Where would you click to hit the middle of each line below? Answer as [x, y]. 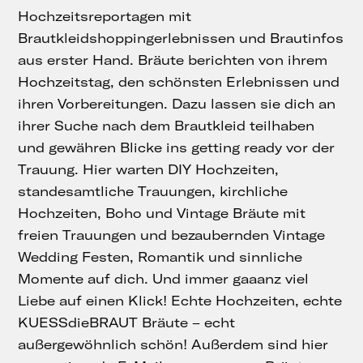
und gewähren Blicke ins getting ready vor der [177, 148]
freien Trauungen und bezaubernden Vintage [172, 235]
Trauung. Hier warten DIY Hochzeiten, [149, 170]
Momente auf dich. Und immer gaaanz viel [164, 279]
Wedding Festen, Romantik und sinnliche [160, 257]
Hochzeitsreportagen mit [105, 17]
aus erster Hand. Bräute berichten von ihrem [173, 60]
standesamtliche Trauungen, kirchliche [153, 192]
